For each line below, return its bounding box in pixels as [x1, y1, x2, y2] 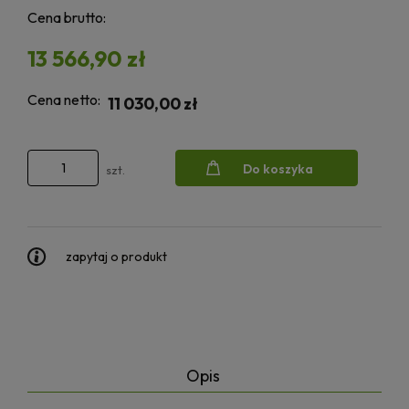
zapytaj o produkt [66, 248, 167, 266]
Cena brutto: [27, 8, 106, 27]
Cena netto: [27, 90, 100, 110]
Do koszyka [242, 160, 313, 177]
